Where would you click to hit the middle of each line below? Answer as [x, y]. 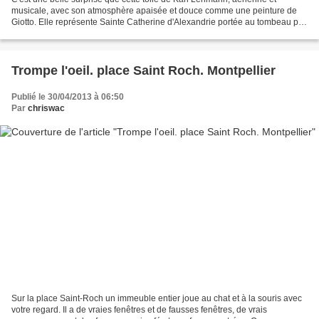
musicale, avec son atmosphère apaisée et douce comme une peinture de [154, 10]
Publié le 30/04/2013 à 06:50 [68, 96]
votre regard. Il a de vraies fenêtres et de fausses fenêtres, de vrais [139, 310]
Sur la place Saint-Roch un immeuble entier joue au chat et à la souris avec [157, 299]
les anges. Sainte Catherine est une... [84, 33]
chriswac [46, 108]
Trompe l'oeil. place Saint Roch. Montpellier [143, 70]
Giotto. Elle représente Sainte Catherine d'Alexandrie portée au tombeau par [159, 22]
